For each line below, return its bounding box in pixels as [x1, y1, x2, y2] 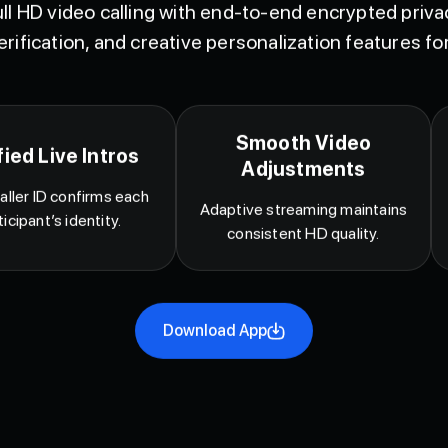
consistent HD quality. [227, 246, 380, 266]
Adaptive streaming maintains [199, 222, 408, 242]
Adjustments [241, 179, 366, 204]
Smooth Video [235, 153, 372, 178]
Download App [163, 343, 267, 363]
